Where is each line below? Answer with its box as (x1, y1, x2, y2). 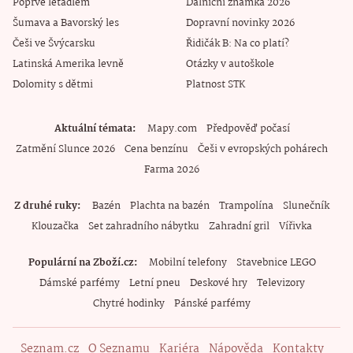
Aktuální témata (54, 120, 132, 137)
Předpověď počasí (206, 120, 290, 137)
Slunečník (283, 197, 329, 214)
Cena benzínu (124, 140, 188, 158)
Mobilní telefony (148, 254, 227, 271)
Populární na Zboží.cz (28, 254, 134, 271)
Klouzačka (32, 217, 79, 235)
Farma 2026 (144, 161, 199, 178)
